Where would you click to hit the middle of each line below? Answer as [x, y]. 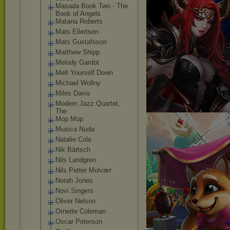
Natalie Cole [73, 139]
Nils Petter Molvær [83, 170]
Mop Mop [69, 119]
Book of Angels [78, 14]
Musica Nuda [75, 129]
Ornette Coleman [81, 211]
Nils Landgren [76, 160]
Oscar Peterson [79, 222]
